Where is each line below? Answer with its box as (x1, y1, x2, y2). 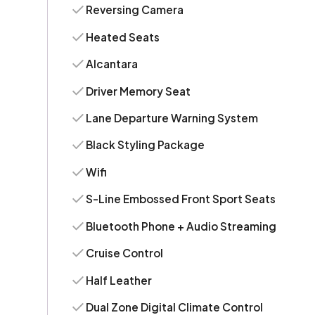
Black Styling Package (86, 138, 205, 152)
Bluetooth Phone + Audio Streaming (86, 219, 277, 233)
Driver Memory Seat (86, 84, 191, 98)
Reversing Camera (86, 3, 184, 17)
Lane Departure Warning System (86, 111, 259, 125)
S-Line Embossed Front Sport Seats (86, 192, 276, 206)
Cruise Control (86, 246, 164, 260)
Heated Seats (86, 30, 160, 44)
